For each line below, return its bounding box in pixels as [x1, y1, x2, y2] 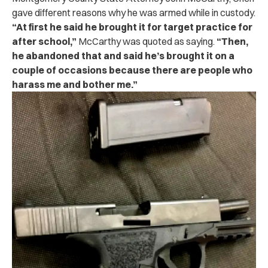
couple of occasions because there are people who [12, 63, 252, 76]
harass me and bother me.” [12, 78, 138, 90]
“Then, [217, 35, 248, 47]
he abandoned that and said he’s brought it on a [12, 49, 234, 62]
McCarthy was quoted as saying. [78, 35, 217, 47]
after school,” [12, 35, 78, 47]
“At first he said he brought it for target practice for [12, 20, 252, 33]
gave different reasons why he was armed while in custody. [12, 6, 255, 19]
